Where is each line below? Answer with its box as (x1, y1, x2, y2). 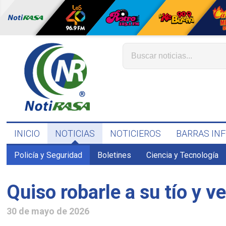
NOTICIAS (55, 128, 95, 139)
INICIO (14, 128, 40, 139)
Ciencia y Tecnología (146, 150, 219, 160)
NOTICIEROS (110, 128, 161, 139)
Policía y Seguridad (14, 150, 83, 160)
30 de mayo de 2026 (7, 205, 90, 216)
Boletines (97, 150, 132, 160)
